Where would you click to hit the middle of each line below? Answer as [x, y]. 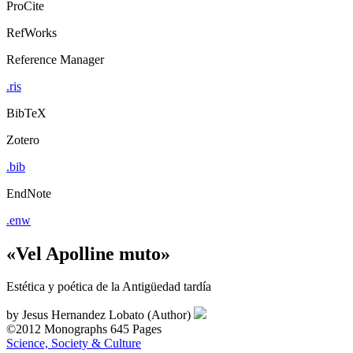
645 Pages [136, 329]
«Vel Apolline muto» [88, 253]
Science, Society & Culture [74, 344]
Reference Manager [55, 59]
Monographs [76, 329]
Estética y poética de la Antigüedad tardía [109, 287]
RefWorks [32, 32]
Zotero [23, 139]
